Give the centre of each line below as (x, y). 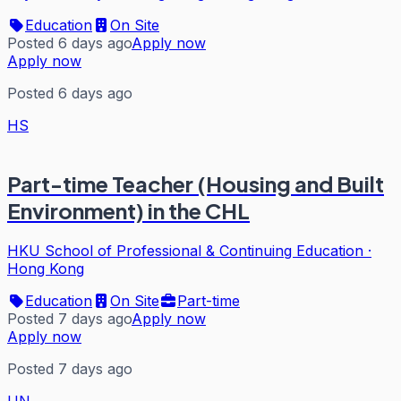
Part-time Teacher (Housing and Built (196, 183)
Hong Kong (46, 268)
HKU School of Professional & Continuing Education (185, 250)
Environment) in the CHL (128, 210)
